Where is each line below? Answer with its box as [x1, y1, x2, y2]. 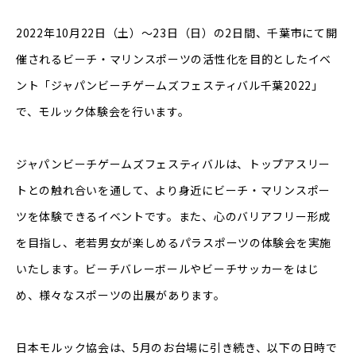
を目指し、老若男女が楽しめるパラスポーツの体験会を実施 [16, 234, 331, 251]
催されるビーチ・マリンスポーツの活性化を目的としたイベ [16, 51, 331, 68]
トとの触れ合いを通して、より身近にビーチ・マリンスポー [16, 182, 331, 199]
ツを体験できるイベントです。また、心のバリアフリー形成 [16, 208, 331, 225]
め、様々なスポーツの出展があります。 [16, 287, 226, 304]
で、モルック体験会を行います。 [16, 103, 190, 120]
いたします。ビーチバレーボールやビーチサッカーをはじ [16, 261, 319, 277]
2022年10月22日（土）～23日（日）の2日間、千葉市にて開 [16, 25, 338, 41]
